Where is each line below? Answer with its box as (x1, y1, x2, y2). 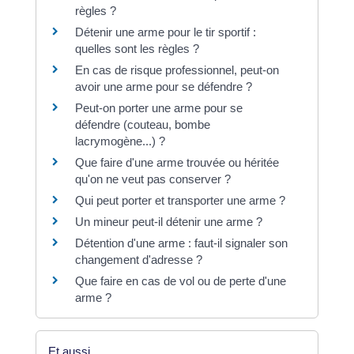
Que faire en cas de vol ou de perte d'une (74, 274, 286, 288)
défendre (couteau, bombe (74, 118, 210, 132)
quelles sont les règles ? (74, 42, 199, 56)
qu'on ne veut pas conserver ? (74, 172, 231, 186)
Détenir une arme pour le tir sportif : (74, 25, 256, 40)
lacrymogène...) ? (74, 134, 165, 149)
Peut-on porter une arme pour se (74, 101, 243, 115)
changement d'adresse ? (74, 253, 202, 267)
